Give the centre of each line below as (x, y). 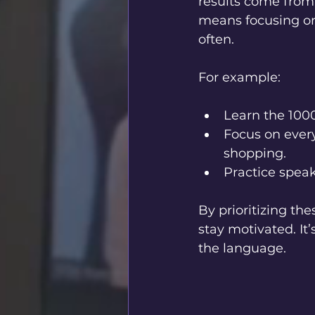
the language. (242, 249)
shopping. (255, 154)
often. (216, 40)
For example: (239, 78)
